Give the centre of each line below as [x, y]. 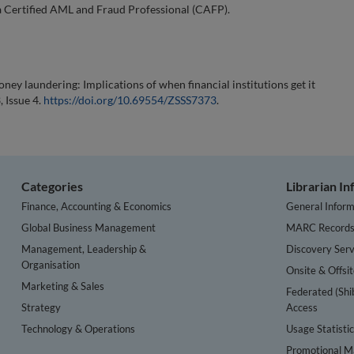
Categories [53, 186]
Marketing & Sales [63, 286]
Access [302, 307]
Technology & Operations [79, 328]
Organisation [51, 264]
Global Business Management [89, 227]
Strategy [41, 307]
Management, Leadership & [84, 249]
